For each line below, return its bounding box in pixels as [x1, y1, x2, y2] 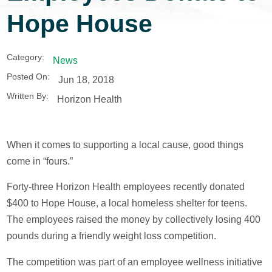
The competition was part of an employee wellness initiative [7, 256, 263, 267]
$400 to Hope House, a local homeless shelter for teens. [7, 198, 248, 209]
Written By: [7, 92, 49, 101]
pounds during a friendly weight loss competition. [7, 231, 217, 242]
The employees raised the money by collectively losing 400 [7, 214, 261, 225]
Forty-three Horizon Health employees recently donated [7, 182, 245, 192]
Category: [7, 53, 45, 63]
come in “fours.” [7, 155, 73, 166]
